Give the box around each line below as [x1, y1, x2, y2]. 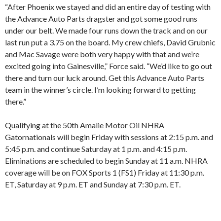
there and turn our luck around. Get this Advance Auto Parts [5, 73, 204, 83]
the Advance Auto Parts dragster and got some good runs [5, 14, 197, 24]
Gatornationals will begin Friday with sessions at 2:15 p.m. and [5, 132, 213, 142]
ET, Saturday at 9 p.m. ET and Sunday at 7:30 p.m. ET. [5, 180, 181, 189]
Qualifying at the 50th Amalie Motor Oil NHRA [5, 120, 164, 130]
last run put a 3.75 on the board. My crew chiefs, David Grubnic [5, 37, 216, 47]
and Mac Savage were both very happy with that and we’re [5, 49, 199, 59]
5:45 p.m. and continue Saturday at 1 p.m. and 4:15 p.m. [5, 144, 187, 154]
